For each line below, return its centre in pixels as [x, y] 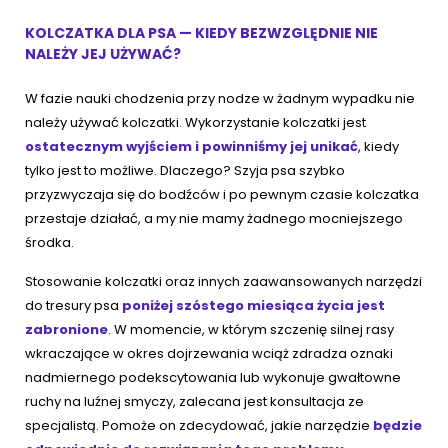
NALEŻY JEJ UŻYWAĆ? [104, 54]
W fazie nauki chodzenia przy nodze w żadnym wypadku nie [220, 99]
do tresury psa [73, 306]
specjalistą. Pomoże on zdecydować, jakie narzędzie [197, 426]
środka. [51, 243]
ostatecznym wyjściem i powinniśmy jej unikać [191, 147]
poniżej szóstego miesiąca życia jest [253, 306]
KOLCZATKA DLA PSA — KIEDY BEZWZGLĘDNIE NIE [201, 33]
